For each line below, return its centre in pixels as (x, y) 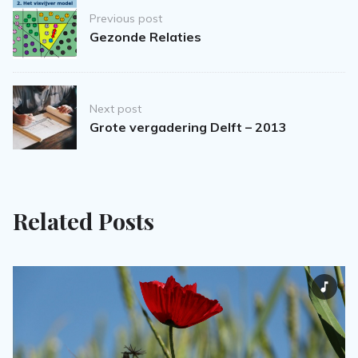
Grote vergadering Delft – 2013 (188, 127)
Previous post (126, 18)
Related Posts (84, 221)
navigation (64, 32)
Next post (115, 108)
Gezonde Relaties (145, 37)
